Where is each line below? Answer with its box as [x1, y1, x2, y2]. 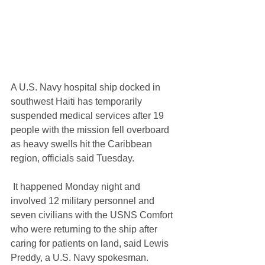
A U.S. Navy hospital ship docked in [11, 82, 163, 93]
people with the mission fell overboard [11, 125, 172, 135]
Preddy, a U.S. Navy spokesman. [11, 253, 148, 263]
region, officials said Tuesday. [11, 153, 134, 164]
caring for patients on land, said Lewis [11, 238, 171, 249]
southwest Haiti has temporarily [11, 96, 144, 107]
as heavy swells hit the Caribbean [11, 139, 154, 150]
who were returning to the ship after [11, 224, 160, 235]
